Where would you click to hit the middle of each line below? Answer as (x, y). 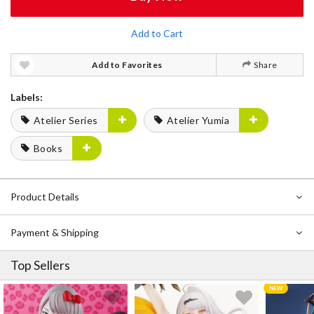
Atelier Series (66, 120)
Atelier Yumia (198, 120)
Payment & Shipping (55, 232)
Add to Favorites (127, 65)
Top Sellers (40, 265)
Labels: (27, 97)
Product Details (45, 197)
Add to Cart (157, 33)
